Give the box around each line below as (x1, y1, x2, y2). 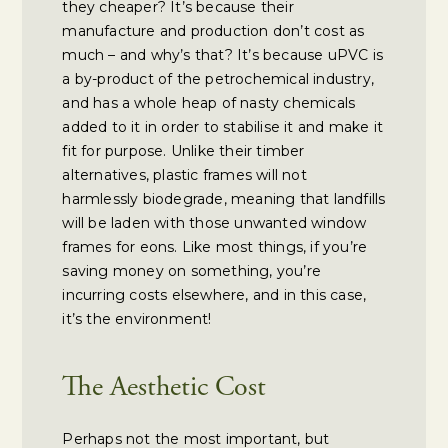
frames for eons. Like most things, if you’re (62, 238, 368, 256)
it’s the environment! (62, 310, 212, 328)
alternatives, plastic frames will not (62, 166, 307, 184)
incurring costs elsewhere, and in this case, (62, 286, 367, 304)
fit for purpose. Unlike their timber (62, 142, 305, 160)
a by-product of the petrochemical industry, (62, 70, 375, 88)
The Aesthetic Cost (62, 375, 267, 403)
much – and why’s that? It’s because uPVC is (62, 46, 384, 64)
